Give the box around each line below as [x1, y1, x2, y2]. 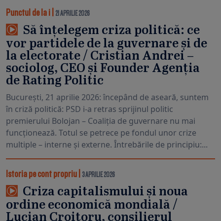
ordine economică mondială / [6, 198, 178, 212]
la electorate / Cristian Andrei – [6, 49, 194, 63]
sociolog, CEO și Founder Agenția [6, 62, 200, 75]
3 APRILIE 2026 [82, 170, 114, 176]
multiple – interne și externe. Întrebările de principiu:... [6, 139, 208, 150]
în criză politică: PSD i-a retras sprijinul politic [6, 103, 173, 114]
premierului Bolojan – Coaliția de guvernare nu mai [6, 115, 195, 126]
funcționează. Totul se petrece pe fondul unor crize [6, 127, 196, 138]
